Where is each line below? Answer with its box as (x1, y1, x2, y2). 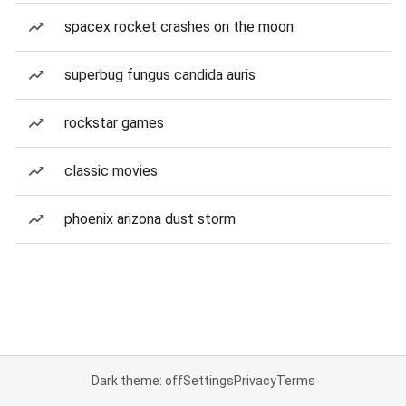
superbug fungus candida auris (64, 66, 256, 83)
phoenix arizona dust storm (64, 210, 236, 227)
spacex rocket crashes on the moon (64, 18, 294, 35)
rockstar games (64, 114, 164, 131)
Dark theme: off (91, 373, 183, 388)
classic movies (64, 162, 158, 179)
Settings (182, 373, 234, 388)
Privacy (233, 373, 276, 388)
